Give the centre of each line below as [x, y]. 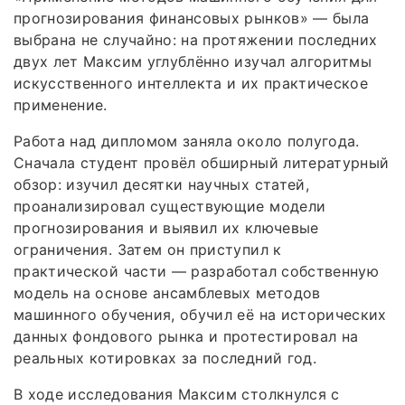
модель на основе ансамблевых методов [167, 292]
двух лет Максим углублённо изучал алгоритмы [193, 61]
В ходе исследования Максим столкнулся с [177, 394]
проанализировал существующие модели [170, 206]
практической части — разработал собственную [197, 271]
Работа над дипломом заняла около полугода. [187, 141]
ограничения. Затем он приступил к [148, 249]
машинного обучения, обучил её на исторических [200, 314]
